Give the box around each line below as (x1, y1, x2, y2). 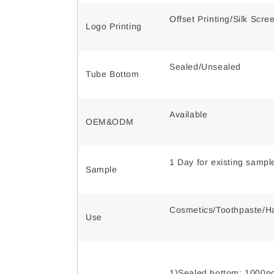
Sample (86, 165, 117, 175)
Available (169, 109, 208, 120)
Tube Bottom (86, 69, 139, 80)
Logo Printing (86, 21, 142, 32)
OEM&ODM (86, 117, 134, 127)
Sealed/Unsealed (169, 62, 241, 72)
